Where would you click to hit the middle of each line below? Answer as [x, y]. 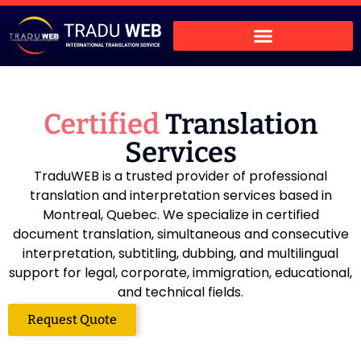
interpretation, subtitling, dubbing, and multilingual [180, 253]
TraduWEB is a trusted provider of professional [180, 176]
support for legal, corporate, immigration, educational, [180, 272]
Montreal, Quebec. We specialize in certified [180, 214]
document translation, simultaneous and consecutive [180, 234]
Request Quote [72, 319]
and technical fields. [180, 292]
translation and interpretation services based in [180, 195]
